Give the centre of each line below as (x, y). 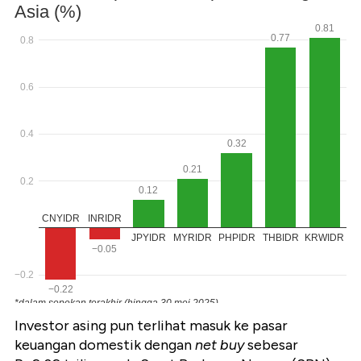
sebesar (271, 345)
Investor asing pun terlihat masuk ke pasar (151, 326)
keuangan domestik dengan (105, 345)
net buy (220, 345)
